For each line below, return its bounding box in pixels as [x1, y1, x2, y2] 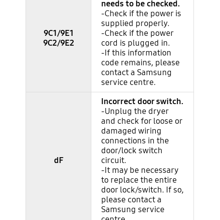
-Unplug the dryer [101, 106, 169, 117]
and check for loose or [101, 116, 183, 127]
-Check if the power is [101, 8, 182, 19]
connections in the [101, 136, 169, 146]
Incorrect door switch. [101, 96, 184, 107]
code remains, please [101, 57, 180, 68]
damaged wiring [101, 126, 162, 137]
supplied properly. [101, 18, 170, 29]
